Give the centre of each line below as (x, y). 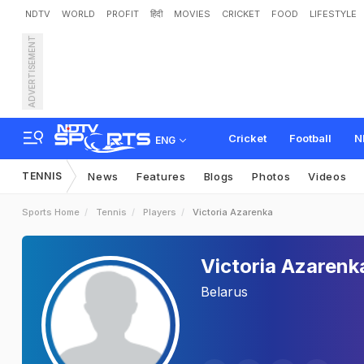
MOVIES (192, 14)
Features (161, 176)
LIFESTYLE (333, 14)
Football (310, 138)
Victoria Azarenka (233, 212)
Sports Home (51, 212)
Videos (327, 176)
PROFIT (123, 14)
